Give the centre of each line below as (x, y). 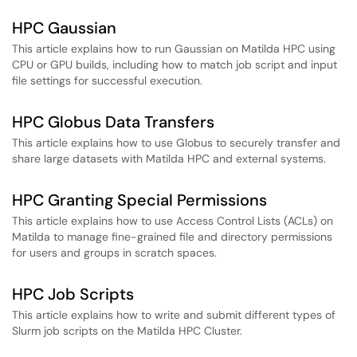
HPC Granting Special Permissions (139, 200)
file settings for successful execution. (107, 80)
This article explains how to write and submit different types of (174, 315)
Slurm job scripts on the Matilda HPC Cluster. (127, 331)
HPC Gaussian (64, 28)
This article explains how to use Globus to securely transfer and (176, 143)
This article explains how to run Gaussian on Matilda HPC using (174, 49)
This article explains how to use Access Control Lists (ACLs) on (173, 221)
